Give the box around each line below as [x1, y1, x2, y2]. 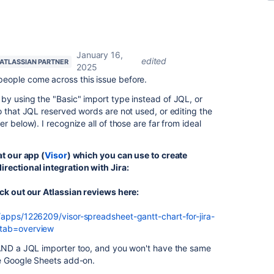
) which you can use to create [67, 150, 188, 160]
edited [141, 56, 167, 66]
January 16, [76, 50, 123, 60]
